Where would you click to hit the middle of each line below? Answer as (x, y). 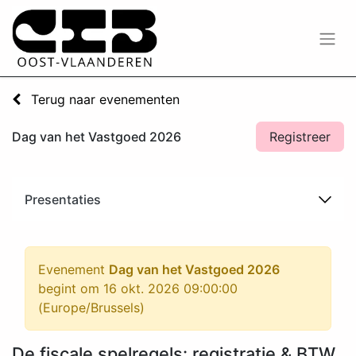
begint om (71, 288)
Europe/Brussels (91, 308)
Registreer (300, 137)
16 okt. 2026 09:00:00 (170, 288)
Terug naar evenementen (103, 99)
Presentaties (63, 199)
